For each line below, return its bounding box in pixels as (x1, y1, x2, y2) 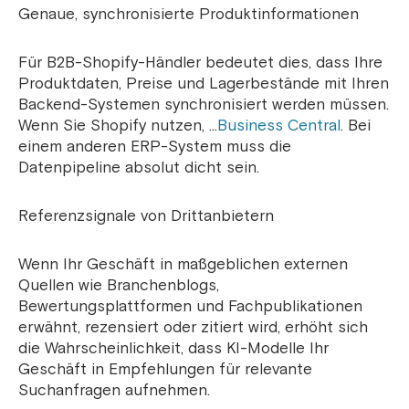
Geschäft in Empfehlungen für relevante (18, 360, 312, 380)
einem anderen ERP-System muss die (18, 137, 291, 157)
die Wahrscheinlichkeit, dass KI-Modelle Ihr (18, 339, 329, 359)
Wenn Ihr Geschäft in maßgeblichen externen (18, 255, 348, 275)
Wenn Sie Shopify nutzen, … (18, 116, 217, 136)
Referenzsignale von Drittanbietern (18, 206, 274, 226)
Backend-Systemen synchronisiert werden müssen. (18, 95, 389, 115)
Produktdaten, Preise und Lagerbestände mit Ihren (18, 74, 389, 94)
